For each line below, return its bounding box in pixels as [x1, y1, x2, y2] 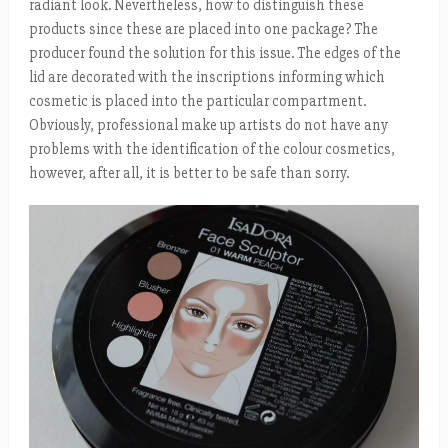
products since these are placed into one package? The [28, 19, 378, 38]
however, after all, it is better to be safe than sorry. [28, 163, 349, 182]
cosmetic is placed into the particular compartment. [28, 91, 366, 110]
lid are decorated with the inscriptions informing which [28, 67, 385, 86]
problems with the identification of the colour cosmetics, [28, 139, 395, 158]
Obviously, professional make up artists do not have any [28, 115, 388, 134]
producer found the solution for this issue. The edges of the [28, 43, 401, 62]
